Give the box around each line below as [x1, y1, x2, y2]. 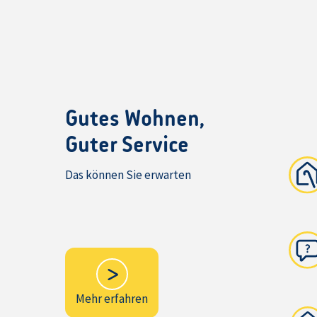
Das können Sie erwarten [65, 167, 191, 183]
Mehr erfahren [76, 291, 148, 306]
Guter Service [65, 134, 189, 158]
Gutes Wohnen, [65, 108, 204, 132]
